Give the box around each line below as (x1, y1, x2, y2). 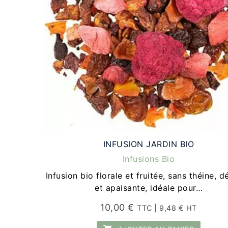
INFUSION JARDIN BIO (103, 139, 194, 150)
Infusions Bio (122, 154, 175, 164)
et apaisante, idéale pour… (95, 183, 203, 193)
